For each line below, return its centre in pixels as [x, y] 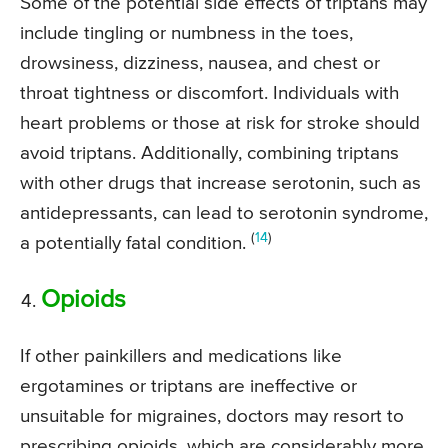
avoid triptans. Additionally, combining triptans [209, 154]
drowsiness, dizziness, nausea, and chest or [200, 64]
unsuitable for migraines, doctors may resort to [212, 417]
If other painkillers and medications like [181, 357]
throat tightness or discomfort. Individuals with [209, 94]
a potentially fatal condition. [135, 244]
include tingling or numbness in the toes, [186, 34]
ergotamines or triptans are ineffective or [188, 387]
